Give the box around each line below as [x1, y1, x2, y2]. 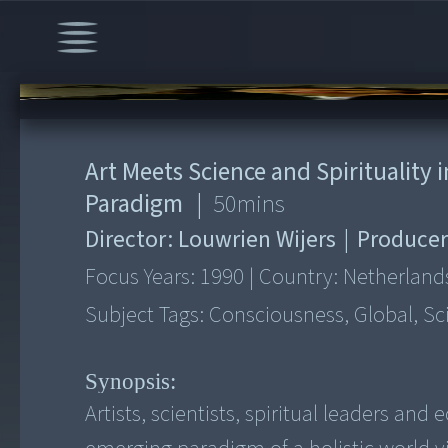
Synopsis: [85, 367, 177, 394]
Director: [85, 223, 179, 257]
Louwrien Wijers [178, 223, 337, 257]
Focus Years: [85, 261, 201, 294]
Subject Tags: [85, 299, 210, 332]
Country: [254, 261, 344, 294]
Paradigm [85, 185, 184, 222]
